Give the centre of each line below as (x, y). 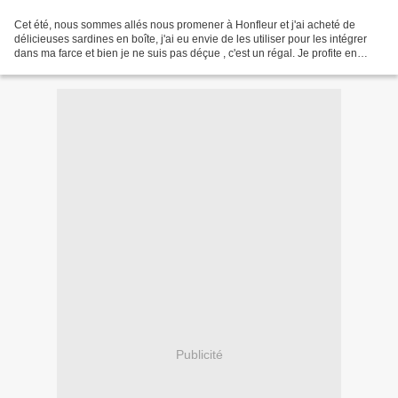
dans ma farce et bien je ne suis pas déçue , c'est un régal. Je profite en (186, 53)
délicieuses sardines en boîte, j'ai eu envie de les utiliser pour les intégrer (191, 39)
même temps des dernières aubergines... (113, 67)
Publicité (199, 355)
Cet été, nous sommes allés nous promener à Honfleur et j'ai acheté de (185, 24)
